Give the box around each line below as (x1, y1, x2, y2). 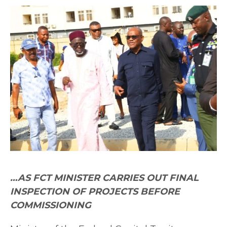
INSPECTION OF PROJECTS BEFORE (10, 185, 180, 197)
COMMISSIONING (10, 199, 91, 211)
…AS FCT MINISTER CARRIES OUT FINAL (10, 172, 199, 183)
